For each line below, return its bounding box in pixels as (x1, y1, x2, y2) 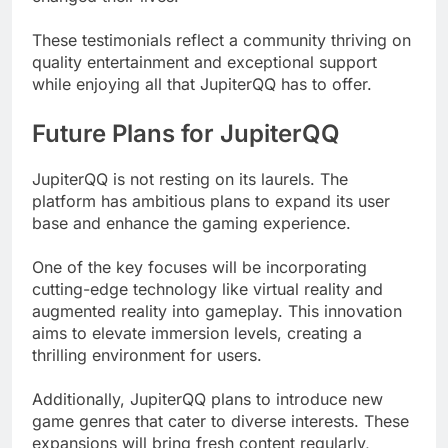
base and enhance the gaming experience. (32, 212, 351, 233)
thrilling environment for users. (32, 344, 262, 365)
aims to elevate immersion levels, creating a (32, 322, 362, 343)
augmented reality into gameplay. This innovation (32, 300, 402, 321)
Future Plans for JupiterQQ (32, 119, 340, 149)
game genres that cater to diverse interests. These (32, 410, 409, 431)
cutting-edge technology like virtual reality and (32, 278, 383, 299)
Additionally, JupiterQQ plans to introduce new (32, 388, 383, 409)
